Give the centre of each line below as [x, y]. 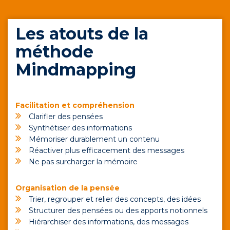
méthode [54, 52]
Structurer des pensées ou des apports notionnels [118, 210]
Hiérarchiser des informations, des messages [109, 222]
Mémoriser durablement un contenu [94, 139]
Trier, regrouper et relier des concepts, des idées [115, 199]
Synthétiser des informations [80, 128]
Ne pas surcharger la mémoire [83, 162]
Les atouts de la [82, 34]
